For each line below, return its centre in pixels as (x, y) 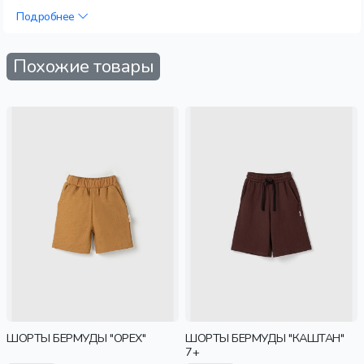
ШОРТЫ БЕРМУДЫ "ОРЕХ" (76, 338)
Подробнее (47, 16)
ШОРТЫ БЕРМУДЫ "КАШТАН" (265, 338)
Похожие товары (84, 66)
